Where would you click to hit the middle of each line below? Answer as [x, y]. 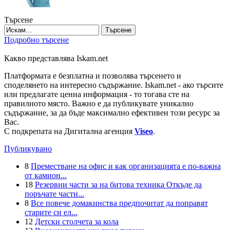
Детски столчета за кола [77, 222]
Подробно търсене [36, 40]
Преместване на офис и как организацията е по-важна [126, 166]
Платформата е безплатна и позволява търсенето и [93, 76]
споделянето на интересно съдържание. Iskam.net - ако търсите [114, 85]
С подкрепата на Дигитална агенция [69, 131]
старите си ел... [51, 213]
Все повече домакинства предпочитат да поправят [119, 203]
